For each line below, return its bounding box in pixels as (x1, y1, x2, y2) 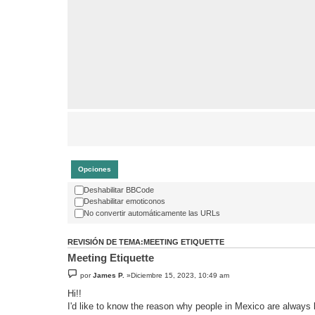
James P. (93, 271, 125, 280)
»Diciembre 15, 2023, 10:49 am (124, 271, 230, 280)
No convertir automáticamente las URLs (84, 208, 220, 217)
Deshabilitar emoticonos (84, 197, 165, 206)
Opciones (78, 165, 111, 173)
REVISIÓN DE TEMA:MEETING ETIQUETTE (67, 238, 224, 247)
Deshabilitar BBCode (84, 185, 154, 194)
